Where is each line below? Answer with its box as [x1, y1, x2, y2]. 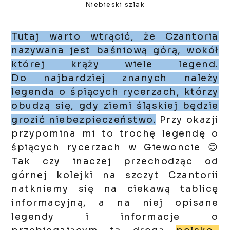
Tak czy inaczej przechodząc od [11, 156, 219, 167]
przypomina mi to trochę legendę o [11, 128, 219, 140]
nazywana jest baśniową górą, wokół [11, 45, 219, 56]
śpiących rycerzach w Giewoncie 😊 [11, 142, 219, 154]
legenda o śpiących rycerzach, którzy [11, 86, 219, 98]
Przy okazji [156, 114, 219, 126]
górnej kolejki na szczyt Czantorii [11, 169, 219, 181]
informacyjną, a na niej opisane [11, 197, 219, 209]
